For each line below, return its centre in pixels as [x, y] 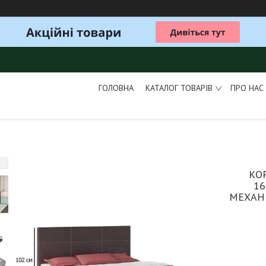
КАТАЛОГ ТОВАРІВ [179, 88]
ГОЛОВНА [116, 88]
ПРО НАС [247, 88]
